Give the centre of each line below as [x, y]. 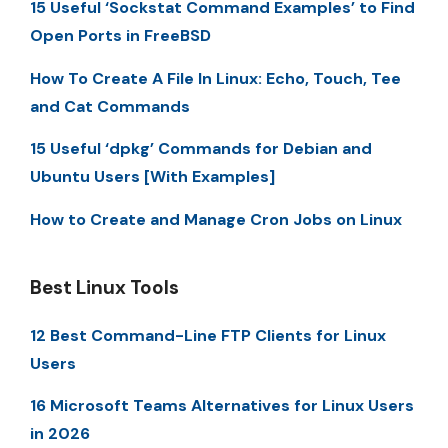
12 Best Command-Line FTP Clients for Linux [208, 335]
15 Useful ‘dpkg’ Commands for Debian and [201, 149]
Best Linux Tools [104, 287]
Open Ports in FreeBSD [120, 36]
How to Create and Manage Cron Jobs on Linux [216, 219]
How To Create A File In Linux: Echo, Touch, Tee [215, 78]
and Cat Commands [110, 106]
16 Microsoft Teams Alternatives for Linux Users [222, 405]
